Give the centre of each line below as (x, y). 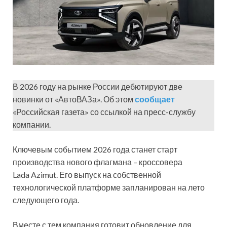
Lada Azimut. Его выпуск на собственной (87, 174)
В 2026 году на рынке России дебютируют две (98, 86)
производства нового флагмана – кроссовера (98, 162)
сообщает (155, 99)
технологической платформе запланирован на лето (109, 187)
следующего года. (46, 200)
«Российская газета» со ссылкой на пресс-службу (104, 111)
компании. (32, 124)
